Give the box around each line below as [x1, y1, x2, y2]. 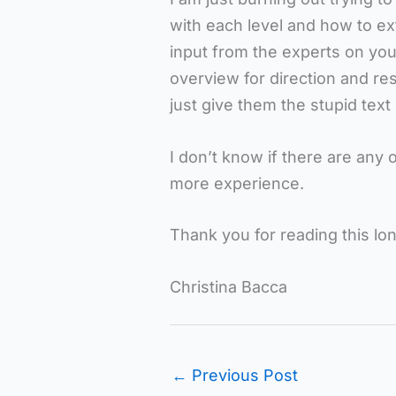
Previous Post [187, 366, 298, 385]
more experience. [170, 173, 304, 193]
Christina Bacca [170, 278, 287, 297]
